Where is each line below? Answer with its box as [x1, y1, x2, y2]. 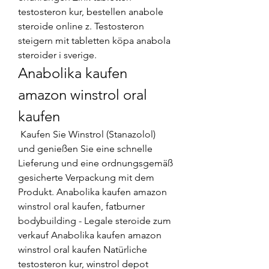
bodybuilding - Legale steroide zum [18, 214, 171, 226]
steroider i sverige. [18, 49, 99, 61]
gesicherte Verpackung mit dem [18, 171, 154, 183]
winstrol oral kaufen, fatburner [18, 200, 145, 212]
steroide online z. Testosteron [18, 20, 144, 32]
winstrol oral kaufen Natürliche [18, 243, 147, 255]
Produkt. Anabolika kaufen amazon [18, 186, 167, 198]
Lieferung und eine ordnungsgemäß [18, 157, 173, 169]
